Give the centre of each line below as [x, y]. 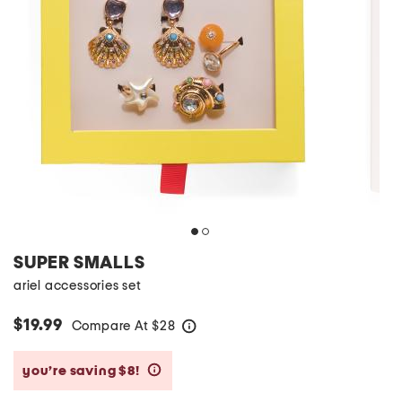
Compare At [112, 326]
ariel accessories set [78, 286]
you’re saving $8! [83, 371]
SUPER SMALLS [79, 263]
